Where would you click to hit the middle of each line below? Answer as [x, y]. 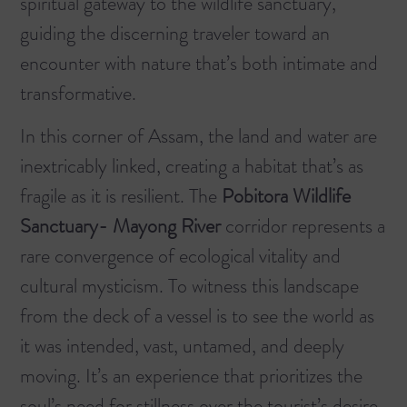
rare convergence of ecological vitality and [180, 256]
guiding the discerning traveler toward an [175, 33]
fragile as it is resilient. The [121, 196]
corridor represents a [303, 226]
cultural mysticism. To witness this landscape [189, 286]
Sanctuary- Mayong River [120, 226]
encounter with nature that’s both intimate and [199, 63]
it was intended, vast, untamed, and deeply [182, 346]
